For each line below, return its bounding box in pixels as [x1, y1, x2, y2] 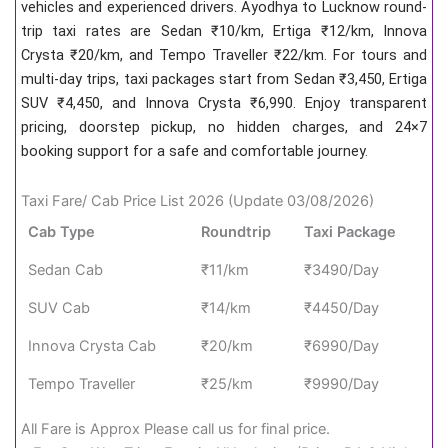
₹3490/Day [304, 260, 380, 279]
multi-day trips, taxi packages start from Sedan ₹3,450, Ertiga [21, 70, 427, 89]
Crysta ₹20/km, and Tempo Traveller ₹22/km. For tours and [21, 46, 427, 65]
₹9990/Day [304, 374, 380, 393]
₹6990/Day [304, 336, 380, 355]
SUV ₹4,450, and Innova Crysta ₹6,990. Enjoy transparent [21, 94, 427, 113]
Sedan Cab [28, 260, 104, 279]
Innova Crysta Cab [28, 336, 157, 355]
